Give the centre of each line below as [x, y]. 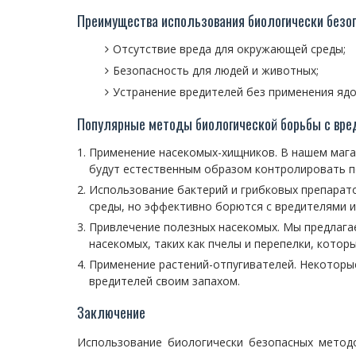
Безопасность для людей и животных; [216, 70]
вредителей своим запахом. [164, 281]
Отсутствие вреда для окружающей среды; [229, 49]
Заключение [111, 312]
